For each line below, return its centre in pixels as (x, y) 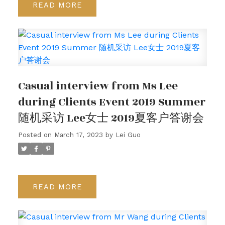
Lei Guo (128, 135)
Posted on (36, 135)
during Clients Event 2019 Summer (111, 102)
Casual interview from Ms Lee (98, 86)
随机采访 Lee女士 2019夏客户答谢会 (111, 119)
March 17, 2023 (78, 135)
